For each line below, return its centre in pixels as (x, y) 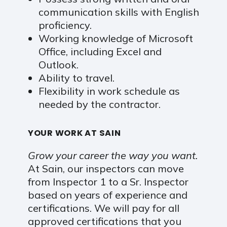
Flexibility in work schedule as (109, 91)
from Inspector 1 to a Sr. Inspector (108, 181)
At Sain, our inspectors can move (106, 168)
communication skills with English (119, 12)
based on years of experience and (107, 195)
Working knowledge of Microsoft (116, 38)
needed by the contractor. (99, 104)
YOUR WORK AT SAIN (74, 133)
